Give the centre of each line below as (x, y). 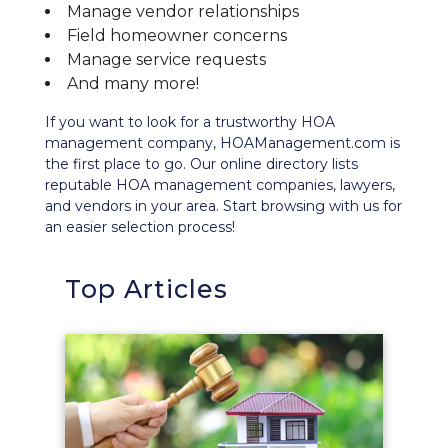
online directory (274, 164)
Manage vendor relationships (183, 11)
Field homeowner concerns (177, 35)
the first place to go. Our (132, 164)
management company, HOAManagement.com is (222, 143)
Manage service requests (166, 59)
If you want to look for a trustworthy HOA (190, 122)
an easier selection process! (140, 227)
